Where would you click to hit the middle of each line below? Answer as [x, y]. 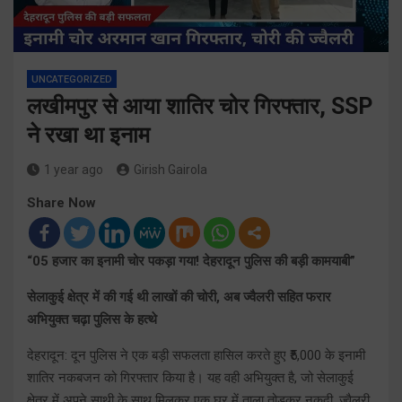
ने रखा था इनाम [88, 135]
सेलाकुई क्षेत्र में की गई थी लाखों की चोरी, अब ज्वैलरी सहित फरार [179, 297]
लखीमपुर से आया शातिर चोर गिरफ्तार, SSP [200, 106]
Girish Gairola [170, 169]
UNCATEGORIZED [72, 79]
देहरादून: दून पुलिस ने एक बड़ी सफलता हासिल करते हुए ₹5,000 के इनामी [196, 355]
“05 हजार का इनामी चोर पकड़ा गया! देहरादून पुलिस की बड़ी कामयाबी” [191, 261]
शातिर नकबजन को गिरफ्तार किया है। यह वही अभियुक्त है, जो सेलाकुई [190, 377]
